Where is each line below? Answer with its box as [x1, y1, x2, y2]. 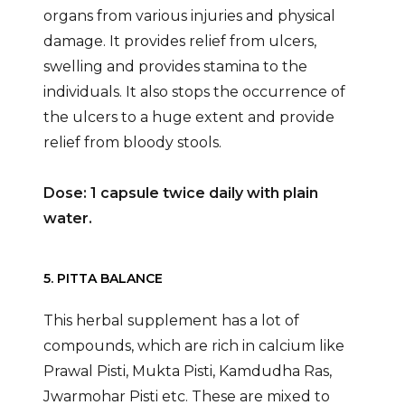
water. [42, 209, 92, 227]
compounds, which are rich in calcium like [42, 336, 344, 354]
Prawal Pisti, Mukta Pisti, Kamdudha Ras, [42, 362, 332, 380]
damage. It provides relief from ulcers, [42, 32, 316, 50]
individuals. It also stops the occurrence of [42, 82, 345, 100]
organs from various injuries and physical [42, 6, 335, 24]
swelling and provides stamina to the [42, 57, 307, 75]
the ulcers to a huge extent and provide [42, 108, 334, 126]
